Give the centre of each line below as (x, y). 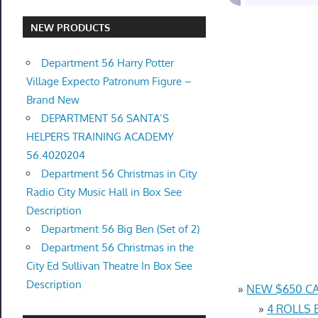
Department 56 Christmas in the (117, 247)
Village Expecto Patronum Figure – (109, 81)
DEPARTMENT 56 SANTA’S (105, 118)
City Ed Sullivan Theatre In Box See (109, 265)
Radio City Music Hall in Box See (104, 192)
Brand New (53, 99)
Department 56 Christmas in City (119, 173)
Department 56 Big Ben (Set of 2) (120, 229)
